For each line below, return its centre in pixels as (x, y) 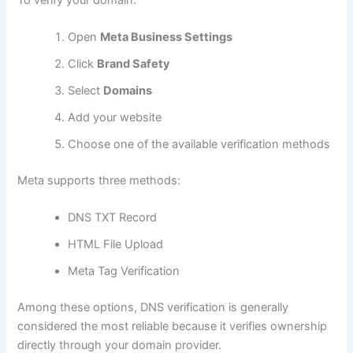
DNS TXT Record (113, 218)
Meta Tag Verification (124, 271)
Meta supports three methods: (99, 181)
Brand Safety (134, 64)
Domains (128, 91)
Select (86, 91)
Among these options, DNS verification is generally (153, 308)
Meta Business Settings (167, 37)
